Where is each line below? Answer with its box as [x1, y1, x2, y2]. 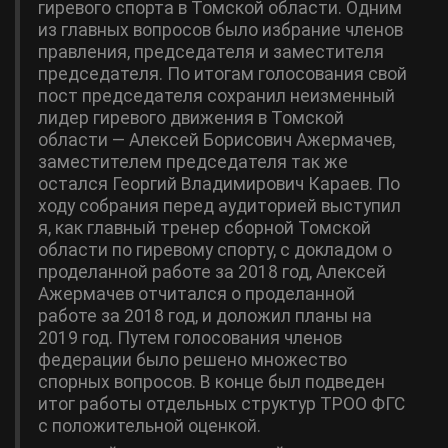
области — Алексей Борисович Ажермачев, [38, 130, 395, 150]
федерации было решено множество [38, 350, 347, 370]
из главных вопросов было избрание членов [38, 20, 403, 40]
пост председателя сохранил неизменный [38, 86, 395, 106]
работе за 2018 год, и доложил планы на [38, 306, 372, 326]
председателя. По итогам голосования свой [38, 64, 407, 84]
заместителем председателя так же [38, 152, 348, 172]
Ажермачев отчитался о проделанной [38, 284, 355, 304]
